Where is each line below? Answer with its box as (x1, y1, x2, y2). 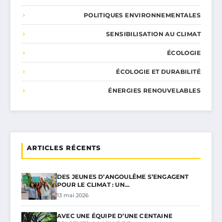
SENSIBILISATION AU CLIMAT (106, 30, 201, 38)
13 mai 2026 (57, 192, 89, 199)
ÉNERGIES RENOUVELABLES (108, 87, 201, 95)
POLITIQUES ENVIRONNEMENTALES (83, 11, 201, 19)
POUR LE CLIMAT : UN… (57, 181, 130, 189)
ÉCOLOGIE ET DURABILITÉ (116, 68, 201, 76)
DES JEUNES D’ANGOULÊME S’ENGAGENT (57, 173, 189, 181)
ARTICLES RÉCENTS (27, 144, 101, 152)
